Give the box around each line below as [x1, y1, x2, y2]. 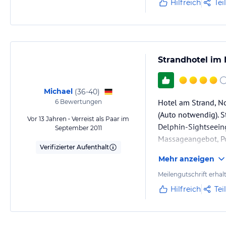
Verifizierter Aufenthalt [39, 143, 109, 151]
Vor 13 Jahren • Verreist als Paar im [27, 115, 129, 123]
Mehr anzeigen [158, 154, 214, 163]
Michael [43, 87, 73, 96]
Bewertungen [58, 98, 102, 105]
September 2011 [54, 124, 102, 132]
